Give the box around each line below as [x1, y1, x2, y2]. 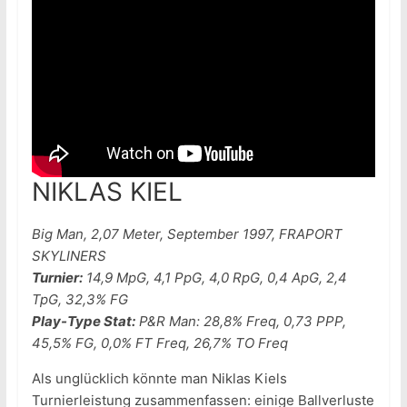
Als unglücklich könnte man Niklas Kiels [31, 370, 287, 388]
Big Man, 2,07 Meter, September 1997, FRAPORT [31, 225, 342, 243]
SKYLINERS [31, 247, 106, 265]
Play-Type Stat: [31, 313, 135, 331]
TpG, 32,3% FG [31, 291, 128, 309]
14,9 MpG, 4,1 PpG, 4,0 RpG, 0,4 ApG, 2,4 [82, 269, 347, 287]
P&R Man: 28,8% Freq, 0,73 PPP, [134, 313, 346, 331]
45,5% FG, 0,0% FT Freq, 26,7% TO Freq [31, 334, 288, 352]
